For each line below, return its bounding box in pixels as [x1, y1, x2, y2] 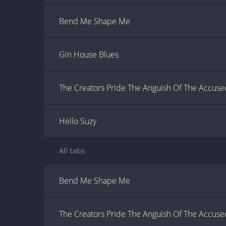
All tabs [59, 146, 85, 155]
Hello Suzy [59, 116, 96, 127]
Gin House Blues [59, 49, 119, 60]
